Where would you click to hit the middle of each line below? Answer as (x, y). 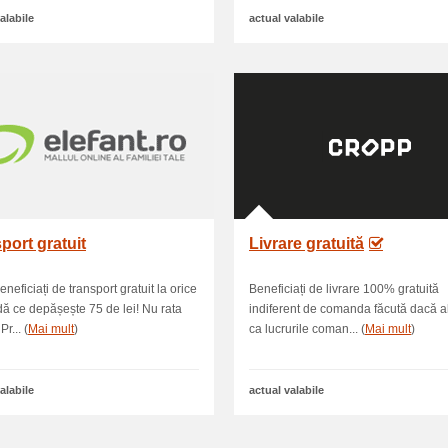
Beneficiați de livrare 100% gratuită (344, 289)
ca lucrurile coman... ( (307, 329)
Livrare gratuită (306, 243)
